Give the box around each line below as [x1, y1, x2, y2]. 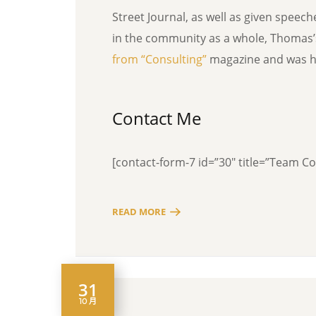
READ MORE [112, 205, 166, 218]
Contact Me [112, 107, 201, 130]
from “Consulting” [112, 51, 207, 67]
